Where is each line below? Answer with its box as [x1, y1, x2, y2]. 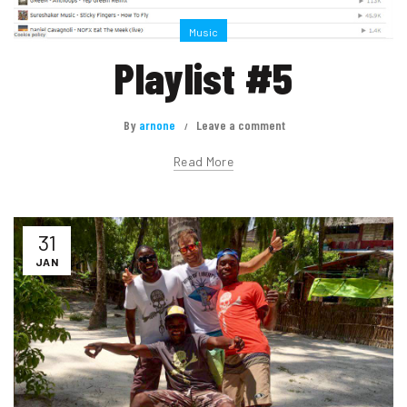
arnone [139, 117, 175, 134]
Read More [174, 154, 233, 170]
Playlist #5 [114, 51, 293, 104]
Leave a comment [196, 117, 285, 134]
